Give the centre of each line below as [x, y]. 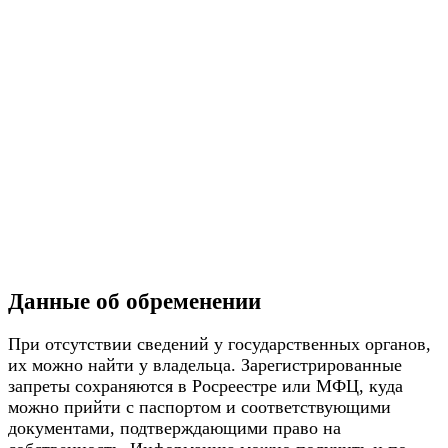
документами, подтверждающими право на [174, 427]
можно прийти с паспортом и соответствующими [199, 406]
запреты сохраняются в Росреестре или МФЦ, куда [205, 385]
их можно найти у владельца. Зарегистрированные [205, 364]
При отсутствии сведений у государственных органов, [219, 343]
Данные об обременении [134, 301]
